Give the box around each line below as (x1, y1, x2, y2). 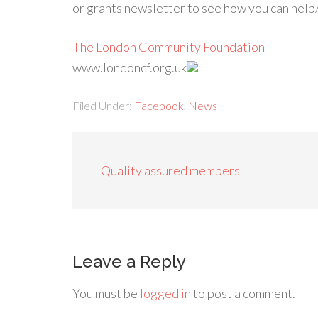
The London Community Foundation (72, 39, 265, 55)
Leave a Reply (72, 251, 186, 272)
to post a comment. (191, 285, 295, 301)
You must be (72, 285, 140, 301)
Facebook (134, 99, 184, 112)
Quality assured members (101, 163, 240, 178)
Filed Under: (72, 99, 134, 112)
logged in (140, 285, 191, 301)
